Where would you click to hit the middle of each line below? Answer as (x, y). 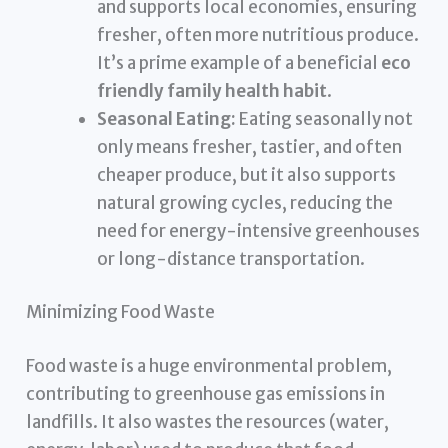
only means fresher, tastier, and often (250, 146)
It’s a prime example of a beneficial (239, 62)
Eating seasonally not (325, 118)
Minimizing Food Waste (121, 312)
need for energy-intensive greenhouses (259, 230)
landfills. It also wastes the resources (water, (208, 421)
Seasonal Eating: (167, 118)
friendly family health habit (212, 90)
